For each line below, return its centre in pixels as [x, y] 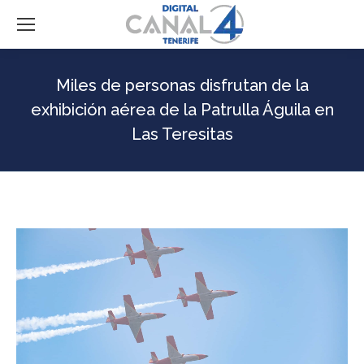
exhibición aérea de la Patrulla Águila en [182, 110]
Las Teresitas [182, 134]
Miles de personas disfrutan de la [182, 85]
